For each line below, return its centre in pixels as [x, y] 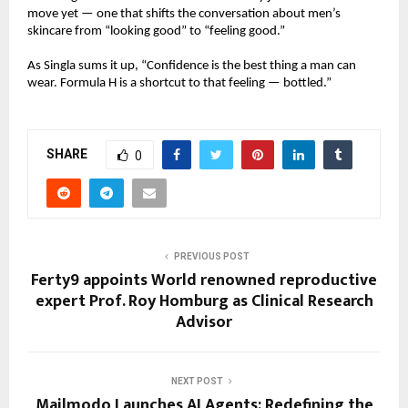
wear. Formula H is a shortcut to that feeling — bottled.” [179, 83]
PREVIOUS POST [211, 257]
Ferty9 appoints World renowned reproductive [204, 281]
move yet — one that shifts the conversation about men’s [184, 14]
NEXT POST [197, 382]
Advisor [204, 323]
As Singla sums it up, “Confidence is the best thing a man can [192, 66]
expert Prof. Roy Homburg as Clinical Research [204, 302]
